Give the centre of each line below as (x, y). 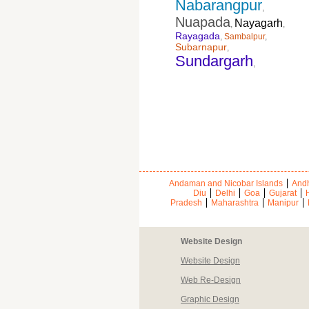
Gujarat (282, 193)
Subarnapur (201, 47)
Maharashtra (235, 203)
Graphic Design (210, 299)
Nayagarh (259, 23)
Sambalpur (245, 37)
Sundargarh (214, 61)
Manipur (283, 203)
